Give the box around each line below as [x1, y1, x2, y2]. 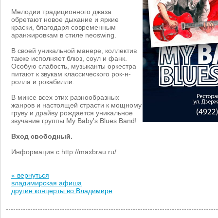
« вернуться [11, 171, 49, 179]
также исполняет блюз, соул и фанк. [11, 54, 127, 62]
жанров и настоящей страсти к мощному [11, 101, 142, 109]
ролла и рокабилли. [11, 78, 74, 86]
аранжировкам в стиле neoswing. [11, 31, 116, 39]
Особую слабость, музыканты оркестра [11, 62, 136, 70]
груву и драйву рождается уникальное [11, 109, 133, 117]
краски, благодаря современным [11, 23, 116, 31]
